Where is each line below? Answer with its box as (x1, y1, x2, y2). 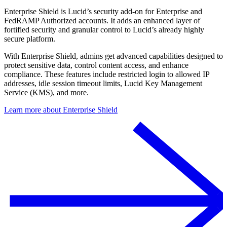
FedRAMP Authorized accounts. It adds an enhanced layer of (4, 16, 200, 25)
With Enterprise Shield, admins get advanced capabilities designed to (4, 52, 223, 61)
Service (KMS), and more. (4, 88, 89, 97)
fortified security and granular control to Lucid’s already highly (4, 25, 204, 34)
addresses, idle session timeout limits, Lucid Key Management (4, 79, 202, 88)
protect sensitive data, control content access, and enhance (4, 61, 188, 70)
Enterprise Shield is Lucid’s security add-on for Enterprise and (4, 7, 202, 16)
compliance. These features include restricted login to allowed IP (4, 70, 209, 79)
